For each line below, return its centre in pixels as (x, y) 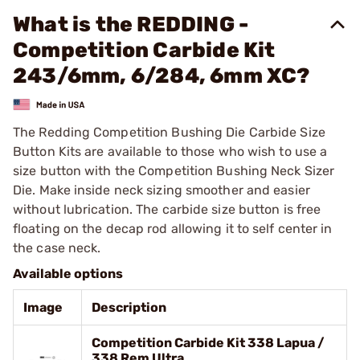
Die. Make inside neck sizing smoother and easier (162, 190)
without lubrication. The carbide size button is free (167, 209)
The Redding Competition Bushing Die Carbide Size (169, 132)
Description (129, 307)
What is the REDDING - (131, 25)
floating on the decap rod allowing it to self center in (173, 228)
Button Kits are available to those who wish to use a (170, 151)
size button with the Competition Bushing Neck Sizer (174, 170)
